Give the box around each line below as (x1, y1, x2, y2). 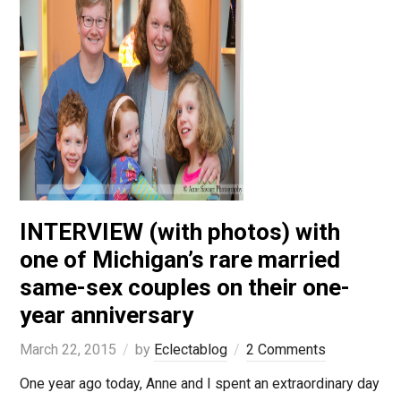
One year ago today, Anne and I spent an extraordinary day (19, 375, 380, 393)
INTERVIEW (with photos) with (19, 218, 340, 246)
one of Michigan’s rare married (19, 246, 340, 274)
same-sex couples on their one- (19, 274, 350, 302)
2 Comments (245, 341, 326, 359)
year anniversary (19, 302, 193, 329)
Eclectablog (153, 341, 227, 359)
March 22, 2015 (19, 341, 116, 359)
